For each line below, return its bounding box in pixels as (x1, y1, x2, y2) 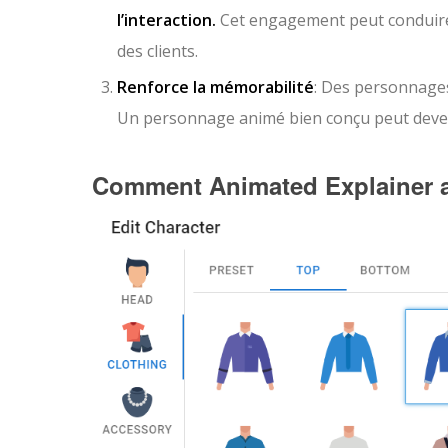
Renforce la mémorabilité (117, 76, 314, 98)
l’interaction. (117, 9, 216, 31)
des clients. (117, 40, 198, 62)
